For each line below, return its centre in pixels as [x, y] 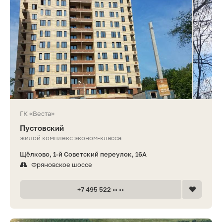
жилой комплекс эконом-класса [71, 138]
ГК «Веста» [37, 113]
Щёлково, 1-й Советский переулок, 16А [83, 154]
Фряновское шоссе [62, 164]
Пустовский [42, 128]
